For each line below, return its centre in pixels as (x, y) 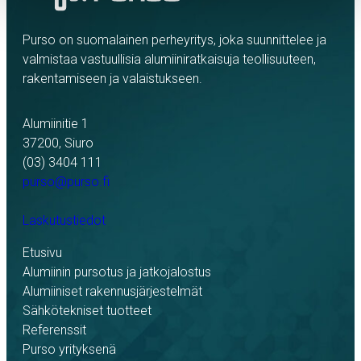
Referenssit (54, 330)
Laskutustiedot (64, 220)
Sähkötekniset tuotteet (87, 310)
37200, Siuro (58, 143)
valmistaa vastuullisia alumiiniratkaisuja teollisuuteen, (169, 59)
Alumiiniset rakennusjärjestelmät (112, 291)
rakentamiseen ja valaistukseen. (112, 78)
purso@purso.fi (66, 181)
